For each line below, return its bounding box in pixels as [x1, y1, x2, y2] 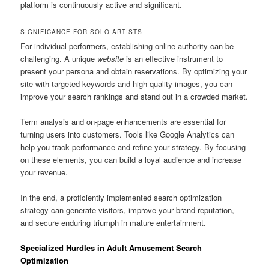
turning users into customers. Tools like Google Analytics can [20, 128, 235, 140]
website [97, 52, 124, 64]
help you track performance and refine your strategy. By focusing [20, 141, 246, 153]
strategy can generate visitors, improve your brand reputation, [20, 204, 235, 216]
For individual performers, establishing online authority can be [20, 40, 234, 52]
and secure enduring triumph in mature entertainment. [20, 216, 207, 228]
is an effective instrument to [124, 52, 223, 64]
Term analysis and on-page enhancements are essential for [20, 115, 226, 127]
